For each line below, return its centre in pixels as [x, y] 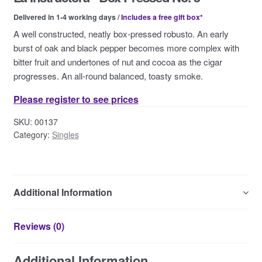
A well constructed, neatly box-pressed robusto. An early [121, 34]
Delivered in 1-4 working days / [67, 17]
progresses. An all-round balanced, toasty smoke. [108, 76]
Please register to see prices [76, 99]
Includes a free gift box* [162, 17]
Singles [65, 135]
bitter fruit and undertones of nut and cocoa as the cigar [118, 62]
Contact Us [43, 9]
